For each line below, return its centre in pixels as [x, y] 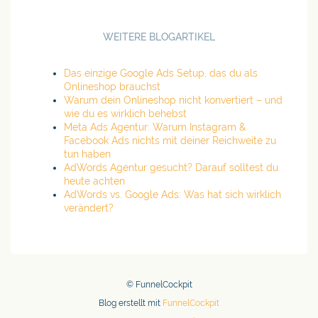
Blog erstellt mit [131, 303]
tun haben [87, 154]
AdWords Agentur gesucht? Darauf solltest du [171, 168]
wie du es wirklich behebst [125, 114]
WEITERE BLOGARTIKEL [159, 37]
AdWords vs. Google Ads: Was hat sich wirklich [172, 194]
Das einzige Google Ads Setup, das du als [161, 73]
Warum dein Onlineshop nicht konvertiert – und [173, 100]
